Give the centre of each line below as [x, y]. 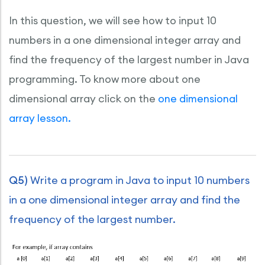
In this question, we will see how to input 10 [113, 20]
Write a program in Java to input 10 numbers [139, 180]
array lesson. [40, 118]
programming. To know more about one [105, 79]
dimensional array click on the [83, 98]
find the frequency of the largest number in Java [129, 59]
